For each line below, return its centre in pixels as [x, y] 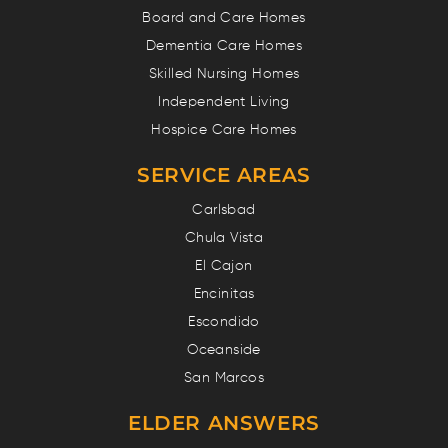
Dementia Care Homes [224, 46]
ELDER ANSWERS [224, 423]
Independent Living [224, 102]
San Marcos [224, 378]
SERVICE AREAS [224, 175]
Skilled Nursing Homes [224, 74]
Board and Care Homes [224, 18]
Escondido [224, 322]
